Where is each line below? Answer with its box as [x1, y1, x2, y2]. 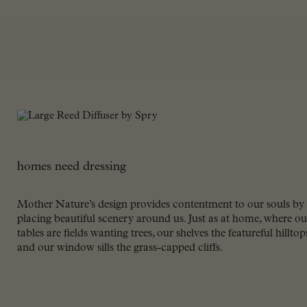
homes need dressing [17, 160, 126, 173]
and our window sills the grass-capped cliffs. [17, 243, 223, 254]
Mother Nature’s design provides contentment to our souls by [17, 199, 304, 210]
